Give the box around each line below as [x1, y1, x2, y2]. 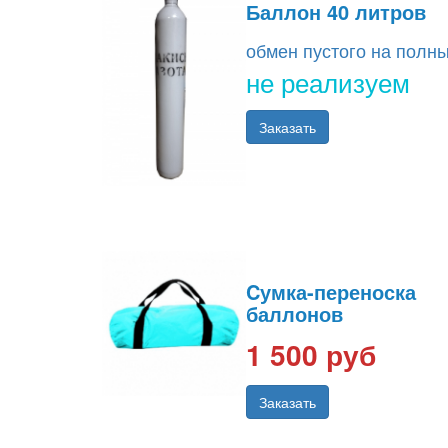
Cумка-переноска [246, 277, 416, 307]
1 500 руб [246, 334, 376, 376]
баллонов [246, 299, 343, 329]
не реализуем [246, 63, 410, 101]
